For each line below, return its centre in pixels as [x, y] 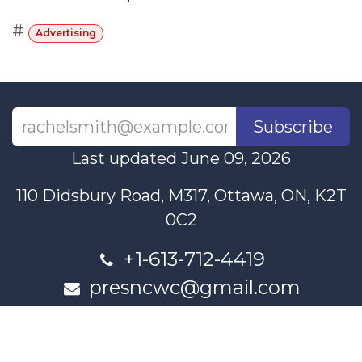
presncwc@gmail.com [194, 288]
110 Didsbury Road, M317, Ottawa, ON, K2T [181, 196]
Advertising [65, 33]
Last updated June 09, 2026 [181, 159]
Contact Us [178, 334]
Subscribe [293, 127]
